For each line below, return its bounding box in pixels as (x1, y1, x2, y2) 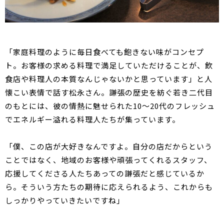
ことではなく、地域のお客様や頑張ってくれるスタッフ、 (5, 154, 212, 165)
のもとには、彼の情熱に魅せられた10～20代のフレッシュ (5, 100, 215, 111)
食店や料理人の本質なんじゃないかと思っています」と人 (5, 73, 212, 84)
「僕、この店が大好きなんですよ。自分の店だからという (5, 141, 212, 152)
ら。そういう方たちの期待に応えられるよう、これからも (5, 181, 213, 192)
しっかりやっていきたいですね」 (5, 195, 124, 206)
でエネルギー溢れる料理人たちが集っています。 (5, 114, 180, 125)
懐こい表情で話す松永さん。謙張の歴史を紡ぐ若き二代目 (5, 87, 213, 98)
